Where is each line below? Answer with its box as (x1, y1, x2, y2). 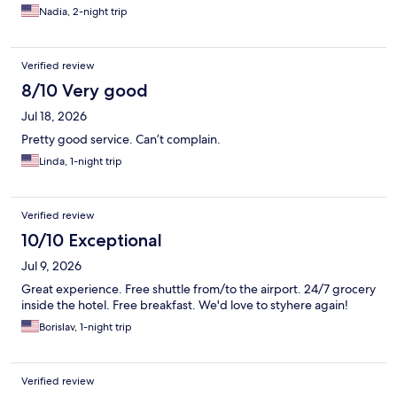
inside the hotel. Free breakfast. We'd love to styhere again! (21, 297, 348, 314)
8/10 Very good (21, 80, 148, 102)
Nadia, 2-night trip (39, 4, 128, 19)
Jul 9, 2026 (21, 258, 82, 275)
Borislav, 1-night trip (39, 320, 132, 335)
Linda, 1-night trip (39, 154, 122, 169)
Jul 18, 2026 (21, 108, 87, 125)
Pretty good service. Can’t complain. (21, 131, 221, 148)
